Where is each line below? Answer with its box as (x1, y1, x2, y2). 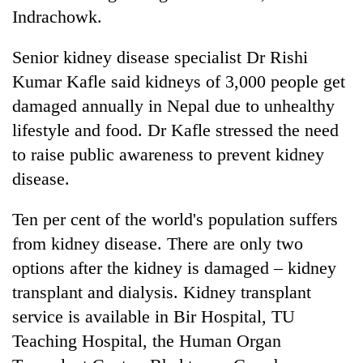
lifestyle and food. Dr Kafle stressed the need (12, 119, 339, 140)
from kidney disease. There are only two (12, 233, 303, 254)
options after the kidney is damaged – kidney (12, 257, 336, 278)
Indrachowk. (12, 6, 102, 27)
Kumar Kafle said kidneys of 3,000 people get (12, 70, 345, 92)
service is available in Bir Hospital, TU (12, 305, 295, 327)
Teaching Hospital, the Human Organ (12, 330, 281, 351)
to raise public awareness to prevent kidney (12, 143, 324, 164)
